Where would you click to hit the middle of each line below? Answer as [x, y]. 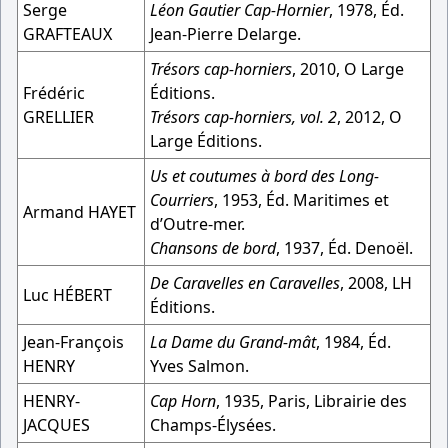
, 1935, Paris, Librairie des [311, 401]
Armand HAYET [79, 212]
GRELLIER [58, 117]
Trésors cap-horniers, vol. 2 [243, 117]
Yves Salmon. [199, 366]
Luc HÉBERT [67, 295]
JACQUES [56, 425]
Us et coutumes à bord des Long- [264, 176]
